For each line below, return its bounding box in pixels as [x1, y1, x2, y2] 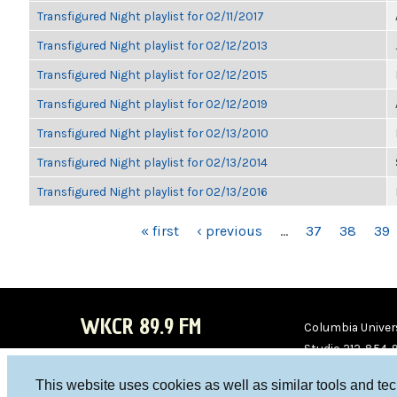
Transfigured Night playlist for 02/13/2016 [37, 184, 268, 198]
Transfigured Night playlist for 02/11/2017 [37, 9, 264, 23]
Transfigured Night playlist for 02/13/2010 [37, 126, 269, 140]
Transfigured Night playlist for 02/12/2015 [37, 67, 268, 82]
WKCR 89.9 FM [80, 312, 201, 341]
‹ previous [197, 222, 262, 239]
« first [141, 222, 179, 239]
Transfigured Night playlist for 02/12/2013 [37, 38, 268, 52]
